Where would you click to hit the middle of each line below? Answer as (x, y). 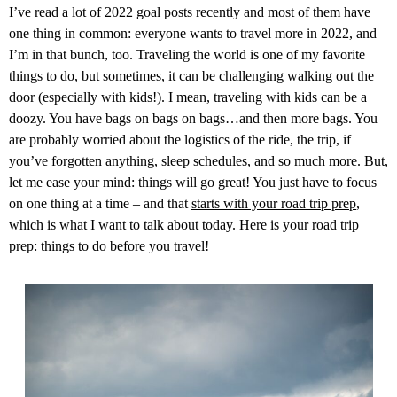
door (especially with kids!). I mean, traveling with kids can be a (188, 97)
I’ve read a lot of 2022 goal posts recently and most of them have (190, 12)
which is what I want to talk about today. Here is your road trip (184, 225)
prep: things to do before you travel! (109, 246)
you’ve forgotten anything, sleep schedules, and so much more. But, (198, 161)
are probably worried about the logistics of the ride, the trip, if (180, 140)
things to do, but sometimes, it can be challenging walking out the (191, 76)
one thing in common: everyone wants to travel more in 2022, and (193, 33)
